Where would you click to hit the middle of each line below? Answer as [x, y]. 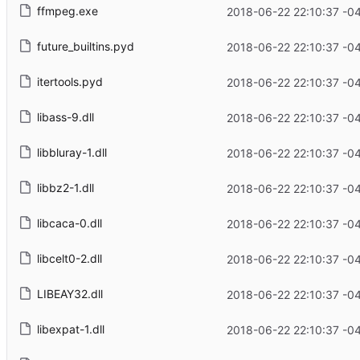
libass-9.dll [65, 117]
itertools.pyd [70, 82]
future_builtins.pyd [85, 47]
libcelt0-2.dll [69, 259]
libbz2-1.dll [65, 188]
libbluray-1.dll [72, 153]
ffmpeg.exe [67, 11]
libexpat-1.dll [70, 329]
